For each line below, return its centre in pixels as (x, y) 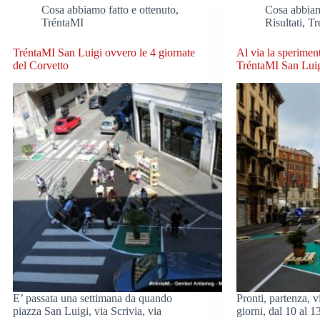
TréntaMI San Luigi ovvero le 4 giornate (104, 53)
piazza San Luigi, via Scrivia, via (87, 311)
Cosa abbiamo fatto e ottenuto (109, 10)
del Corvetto (41, 66)
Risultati (284, 23)
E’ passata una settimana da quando (92, 299)
